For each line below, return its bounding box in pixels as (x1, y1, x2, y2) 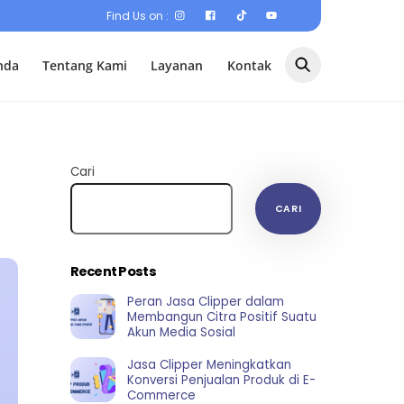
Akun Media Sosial (126, 323, 235, 341)
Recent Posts (69, 262, 156, 281)
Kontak (226, 57, 271, 75)
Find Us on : (106, 7, 169, 23)
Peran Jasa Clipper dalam (126, 292, 284, 310)
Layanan (151, 57, 204, 75)
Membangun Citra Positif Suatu (126, 308, 317, 326)
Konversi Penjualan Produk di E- (126, 371, 316, 389)
